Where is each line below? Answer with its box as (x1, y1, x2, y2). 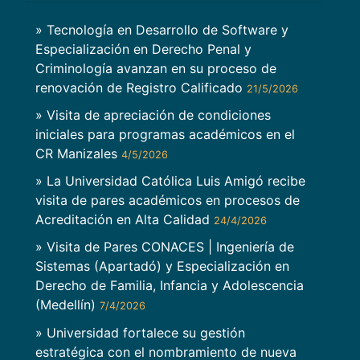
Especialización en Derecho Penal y (35, 40, 252, 57)
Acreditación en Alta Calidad (35, 211, 214, 228)
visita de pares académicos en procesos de (35, 192, 300, 209)
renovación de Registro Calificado (35, 79, 247, 96)
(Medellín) (35, 297, 100, 313)
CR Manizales (35, 145, 121, 162)
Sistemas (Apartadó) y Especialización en (35, 258, 289, 275)
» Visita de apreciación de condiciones (35, 107, 271, 124)
